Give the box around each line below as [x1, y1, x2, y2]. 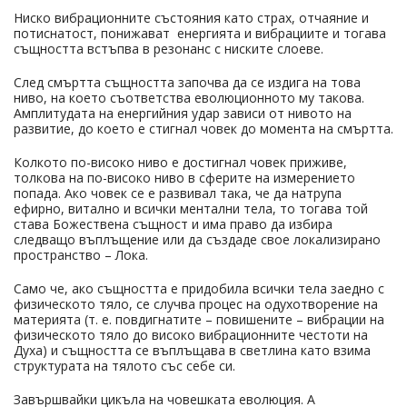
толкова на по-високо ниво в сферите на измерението [14, 168, 355, 186]
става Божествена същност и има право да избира [14, 214, 333, 233]
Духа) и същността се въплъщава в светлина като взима [14, 341, 371, 359]
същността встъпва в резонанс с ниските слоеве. [14, 39, 323, 57]
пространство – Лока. [14, 245, 152, 263]
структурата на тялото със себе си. [14, 356, 235, 374]
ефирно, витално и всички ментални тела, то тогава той [14, 199, 368, 217]
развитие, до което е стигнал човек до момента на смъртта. [14, 119, 393, 137]
